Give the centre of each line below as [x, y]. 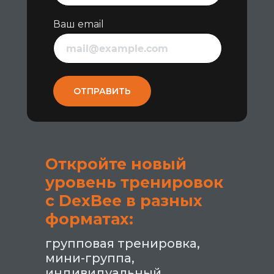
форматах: [89, 219]
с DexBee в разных [124, 201]
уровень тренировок [134, 182]
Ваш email [79, 24]
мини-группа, [90, 258]
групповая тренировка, [123, 243]
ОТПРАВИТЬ [102, 91]
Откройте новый [116, 164]
